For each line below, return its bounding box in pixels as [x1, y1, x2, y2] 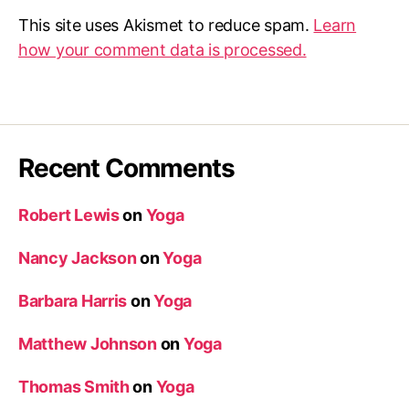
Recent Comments [18, 152, 235, 184]
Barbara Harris [18, 291, 128, 310]
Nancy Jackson [18, 248, 137, 267]
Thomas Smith [18, 377, 130, 396]
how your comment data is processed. [18, 40, 307, 59]
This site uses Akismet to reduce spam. [18, 16, 314, 35]
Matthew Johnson [18, 334, 157, 353]
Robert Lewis [18, 205, 120, 225]
